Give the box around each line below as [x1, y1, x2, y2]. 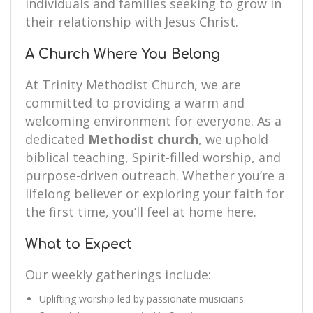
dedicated [25, 131, 88, 147]
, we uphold [198, 131, 268, 147]
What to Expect [25, 237, 132, 252]
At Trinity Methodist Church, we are [25, 76, 241, 93]
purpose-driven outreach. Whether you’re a [25, 167, 285, 184]
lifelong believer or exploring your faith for [25, 185, 284, 202]
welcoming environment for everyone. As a [25, 112, 282, 129]
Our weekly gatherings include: [25, 266, 211, 283]
